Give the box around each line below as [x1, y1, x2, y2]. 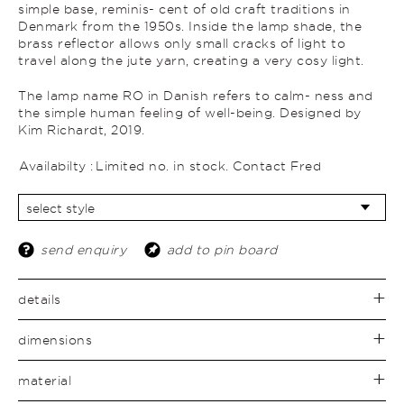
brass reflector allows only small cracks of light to [18, 35, 345, 51]
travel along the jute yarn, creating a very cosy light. [18, 52, 364, 69]
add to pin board [166, 242, 278, 258]
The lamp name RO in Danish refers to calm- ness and [18, 87, 373, 104]
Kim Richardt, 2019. [18, 122, 145, 138]
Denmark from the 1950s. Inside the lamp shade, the [18, 18, 362, 34]
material [18, 372, 71, 389]
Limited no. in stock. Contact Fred [96, 158, 321, 174]
